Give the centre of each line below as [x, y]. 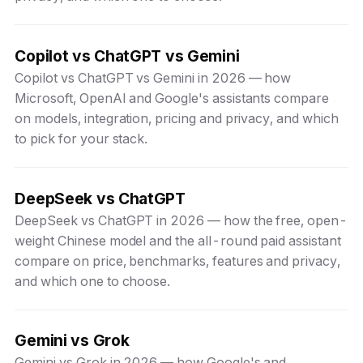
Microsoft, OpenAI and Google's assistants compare [172, 98]
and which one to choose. [93, 281]
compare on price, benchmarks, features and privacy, [177, 261]
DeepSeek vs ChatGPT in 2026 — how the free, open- [181, 220]
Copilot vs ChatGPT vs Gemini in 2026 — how [153, 77]
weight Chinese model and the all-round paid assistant [178, 240]
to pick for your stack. [81, 138]
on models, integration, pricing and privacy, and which [177, 118]
